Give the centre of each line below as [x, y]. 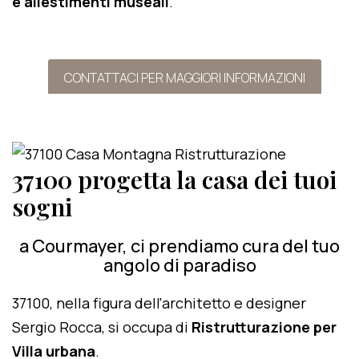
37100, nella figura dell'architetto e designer [159, 303]
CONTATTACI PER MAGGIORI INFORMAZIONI [185, 78]
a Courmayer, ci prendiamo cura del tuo [179, 246]
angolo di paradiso [179, 265]
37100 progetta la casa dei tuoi [174, 179]
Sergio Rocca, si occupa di [102, 327]
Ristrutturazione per [264, 327]
